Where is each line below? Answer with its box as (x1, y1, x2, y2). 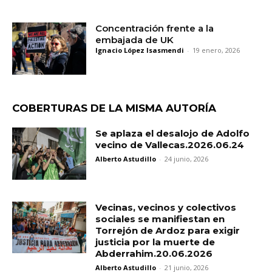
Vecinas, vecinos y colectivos (95, 201, 237, 213)
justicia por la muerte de (95, 236, 216, 248)
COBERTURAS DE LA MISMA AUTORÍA (12, 102, 216, 115)
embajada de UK (95, 34, 174, 46)
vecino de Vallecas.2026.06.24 (95, 139, 245, 151)
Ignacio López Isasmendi (95, 46, 185, 55)
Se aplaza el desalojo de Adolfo (95, 127, 250, 140)
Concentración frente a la (95, 22, 214, 35)
